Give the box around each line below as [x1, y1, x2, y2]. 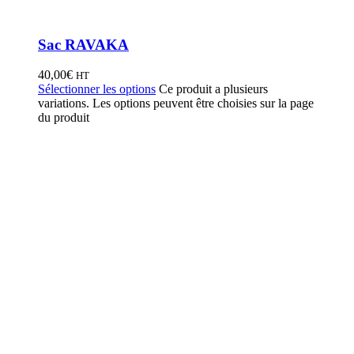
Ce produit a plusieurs [159, 82, 268, 96]
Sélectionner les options [38, 82, 156, 96]
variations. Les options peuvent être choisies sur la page [38, 96, 314, 111]
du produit [38, 111, 89, 125]
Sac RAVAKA [38, 36, 129, 53]
